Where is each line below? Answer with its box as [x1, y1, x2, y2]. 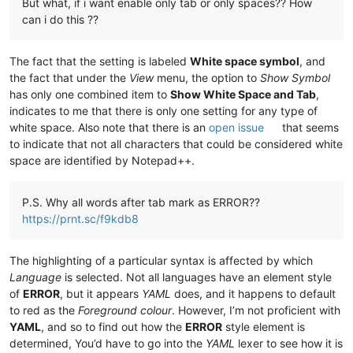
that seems [279, 120, 340, 134]
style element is [222, 319, 305, 333]
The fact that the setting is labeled [9, 54, 190, 68]
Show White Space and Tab [170, 87, 316, 101]
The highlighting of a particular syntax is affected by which [9, 253, 313, 267]
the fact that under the [9, 70, 129, 84]
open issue [209, 120, 264, 134]
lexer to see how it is [235, 336, 343, 350]
